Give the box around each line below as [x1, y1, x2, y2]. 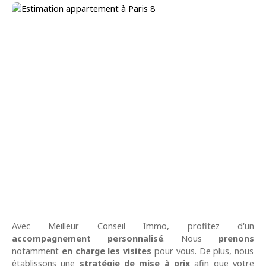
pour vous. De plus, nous [154, 245, 254, 257]
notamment [12, 245, 62, 257]
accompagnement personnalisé [12, 233, 163, 245]
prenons [218, 233, 255, 245]
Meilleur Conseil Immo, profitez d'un [48, 220, 255, 232]
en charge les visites [61, 245, 155, 257]
